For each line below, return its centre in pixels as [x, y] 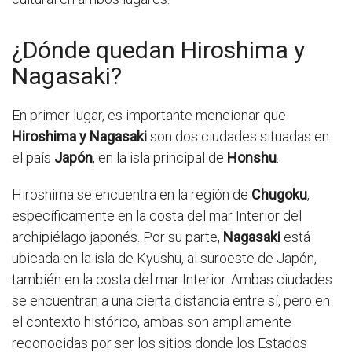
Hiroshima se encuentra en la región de [132, 195]
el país [33, 158]
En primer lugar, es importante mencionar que [149, 115]
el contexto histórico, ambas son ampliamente [152, 322]
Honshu [252, 158]
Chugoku [279, 195]
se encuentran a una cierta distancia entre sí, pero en [171, 301]
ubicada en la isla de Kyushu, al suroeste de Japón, [164, 258]
